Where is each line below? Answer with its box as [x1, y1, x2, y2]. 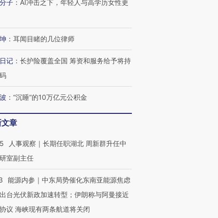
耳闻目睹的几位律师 [13, 35, 74, 43]
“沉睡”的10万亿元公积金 [13, 93, 87, 101]
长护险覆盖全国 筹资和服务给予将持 [20, 56, 131, 65]
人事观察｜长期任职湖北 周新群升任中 [9, 139, 127, 147]
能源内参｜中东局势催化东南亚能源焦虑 [8, 176, 130, 184]
